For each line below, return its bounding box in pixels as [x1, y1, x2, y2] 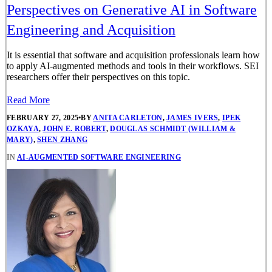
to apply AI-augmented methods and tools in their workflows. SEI [7, 60, 259, 71]
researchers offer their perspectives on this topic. [7, 71, 190, 82]
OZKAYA [7, 124, 39, 134]
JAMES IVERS [166, 114, 219, 123]
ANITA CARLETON [93, 114, 163, 123]
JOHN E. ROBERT [42, 124, 106, 134]
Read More [7, 94, 50, 105]
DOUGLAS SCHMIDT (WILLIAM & [110, 124, 236, 134]
